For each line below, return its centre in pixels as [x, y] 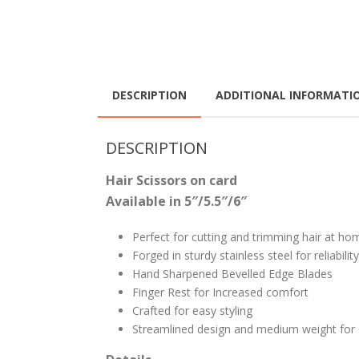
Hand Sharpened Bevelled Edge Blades [232, 274]
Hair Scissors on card [171, 181]
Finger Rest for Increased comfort [220, 292]
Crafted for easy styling [192, 311]
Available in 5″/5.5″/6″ [176, 202]
